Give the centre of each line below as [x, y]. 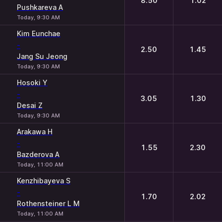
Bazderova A [38, 154]
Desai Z [30, 105]
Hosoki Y [32, 83]
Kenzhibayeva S [44, 181]
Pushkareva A [40, 7]
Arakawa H [35, 132]
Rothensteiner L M [48, 203]
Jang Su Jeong [42, 56]
